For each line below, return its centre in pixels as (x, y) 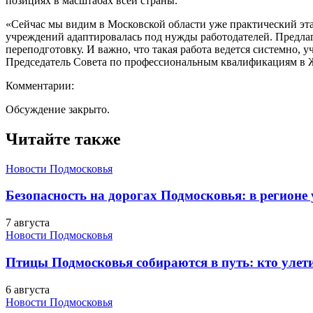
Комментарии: (40, 85)
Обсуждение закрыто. (58, 109)
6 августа (28, 289)
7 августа (28, 223)
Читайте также (63, 139)
